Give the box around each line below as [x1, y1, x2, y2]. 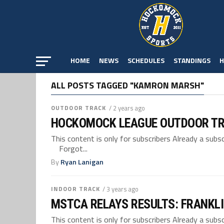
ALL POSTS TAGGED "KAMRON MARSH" [51, 78, 204, 92]
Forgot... [51, 142, 87, 154]
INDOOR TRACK [51, 184, 100, 193]
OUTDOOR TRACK [51, 103, 106, 112]
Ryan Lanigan [60, 156, 103, 167]
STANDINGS [173, 55, 210, 65]
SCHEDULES [127, 55, 164, 65]
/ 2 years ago [108, 103, 145, 113]
